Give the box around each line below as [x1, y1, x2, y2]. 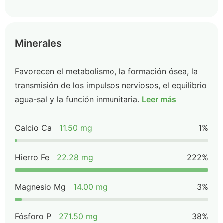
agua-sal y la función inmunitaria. [15, 94, 139, 104]
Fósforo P [15, 211, 51, 221]
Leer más [142, 94, 176, 104]
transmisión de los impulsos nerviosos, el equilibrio [15, 80, 207, 90]
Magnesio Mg [15, 182, 66, 192]
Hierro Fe [15, 152, 49, 162]
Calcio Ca [15, 123, 52, 133]
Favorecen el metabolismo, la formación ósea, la [15, 66, 198, 76]
